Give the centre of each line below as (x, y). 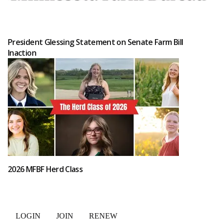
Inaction (22, 53)
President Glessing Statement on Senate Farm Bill (96, 42)
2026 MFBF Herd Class (45, 169)
